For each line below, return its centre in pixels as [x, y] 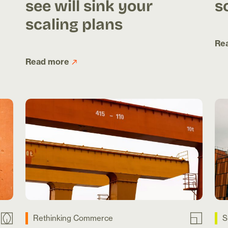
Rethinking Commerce [73, 218]
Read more [47, 62]
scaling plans [74, 24]
